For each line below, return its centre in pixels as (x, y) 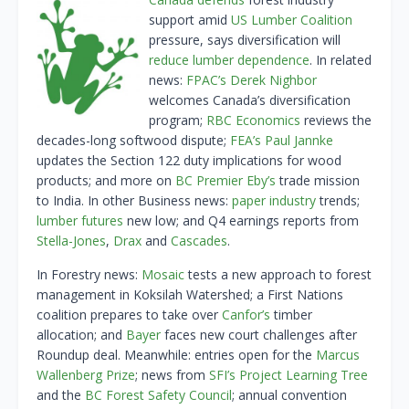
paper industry (274, 201)
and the (61, 395)
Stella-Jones (71, 241)
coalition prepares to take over (129, 315)
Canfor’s (246, 315)
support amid (190, 20)
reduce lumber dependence (229, 60)
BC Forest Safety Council (158, 395)
